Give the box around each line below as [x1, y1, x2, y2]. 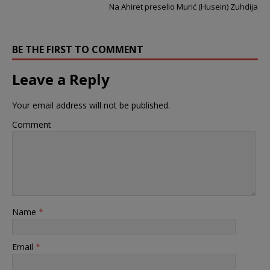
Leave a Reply [12, 69, 110, 89]
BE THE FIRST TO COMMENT [12, 42, 143, 56]
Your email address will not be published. [12, 99, 170, 111]
